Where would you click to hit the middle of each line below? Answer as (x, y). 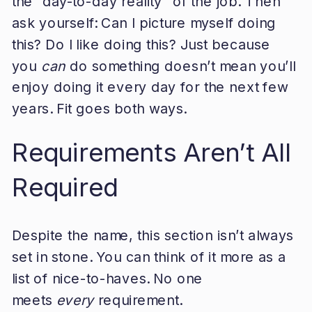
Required (65, 187)
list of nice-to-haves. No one (107, 278)
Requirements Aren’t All (151, 153)
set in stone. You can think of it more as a (149, 257)
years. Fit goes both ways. (99, 108)
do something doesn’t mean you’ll (180, 66)
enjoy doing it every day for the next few (150, 87)
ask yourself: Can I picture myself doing (144, 23)
